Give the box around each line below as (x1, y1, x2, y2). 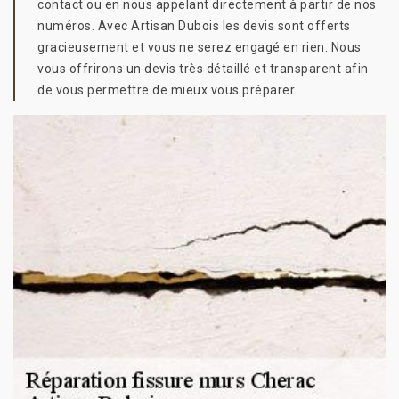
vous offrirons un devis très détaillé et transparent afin (37, 61, 369, 76)
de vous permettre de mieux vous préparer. (37, 83, 297, 97)
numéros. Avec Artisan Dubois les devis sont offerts (37, 19, 351, 33)
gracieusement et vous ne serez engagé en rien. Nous (37, 40, 362, 54)
